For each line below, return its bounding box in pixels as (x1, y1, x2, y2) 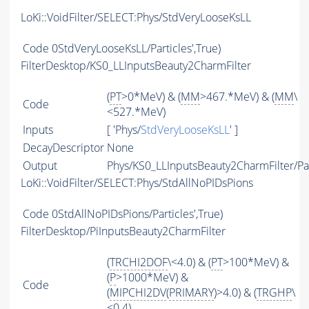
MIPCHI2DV (110, 285, 166, 301)
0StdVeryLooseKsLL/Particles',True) (52, 41, 221, 57)
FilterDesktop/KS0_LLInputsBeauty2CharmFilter (21, 58, 251, 74)
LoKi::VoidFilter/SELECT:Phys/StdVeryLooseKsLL (21, 10, 251, 26)
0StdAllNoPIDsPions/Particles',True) (52, 206, 223, 222)
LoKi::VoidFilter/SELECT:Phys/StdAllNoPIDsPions (21, 175, 253, 191)
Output (23, 158, 57, 174)
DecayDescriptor (23, 140, 104, 156)
